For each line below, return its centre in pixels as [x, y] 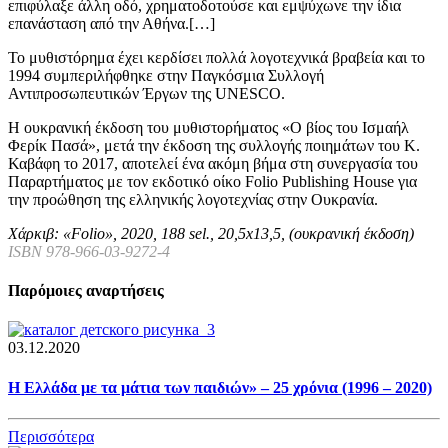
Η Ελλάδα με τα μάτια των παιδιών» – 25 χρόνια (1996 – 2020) [220, 387]
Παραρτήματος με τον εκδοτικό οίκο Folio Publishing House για [212, 181]
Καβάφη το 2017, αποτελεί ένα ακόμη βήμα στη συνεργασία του [213, 163]
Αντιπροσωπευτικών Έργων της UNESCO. [146, 93]
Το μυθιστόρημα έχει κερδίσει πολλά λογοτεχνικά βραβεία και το [216, 57]
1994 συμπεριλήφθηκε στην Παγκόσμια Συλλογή [166, 75]
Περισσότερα [51, 437]
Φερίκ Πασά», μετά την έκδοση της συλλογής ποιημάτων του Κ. [214, 145]
